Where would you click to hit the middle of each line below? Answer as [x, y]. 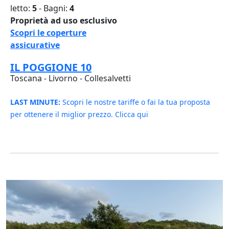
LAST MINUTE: [35, 102]
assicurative [35, 45]
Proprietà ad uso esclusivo [64, 21]
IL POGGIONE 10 [51, 67]
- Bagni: [53, 8]
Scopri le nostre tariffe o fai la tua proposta [135, 102]
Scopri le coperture [48, 33]
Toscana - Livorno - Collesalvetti [71, 78]
